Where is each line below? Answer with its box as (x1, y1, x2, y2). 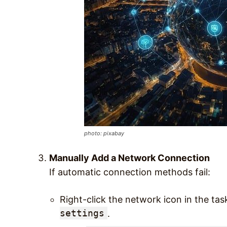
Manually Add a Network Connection (49, 152, 210, 163)
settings (60, 207, 104, 218)
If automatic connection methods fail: (49, 166, 210, 177)
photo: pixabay (84, 129, 125, 137)
